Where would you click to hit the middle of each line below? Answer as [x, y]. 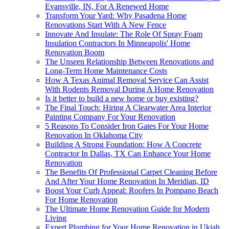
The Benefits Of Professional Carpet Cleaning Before [131, 172]
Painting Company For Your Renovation [110, 117]
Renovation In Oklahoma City [94, 135]
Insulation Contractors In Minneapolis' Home [118, 43]
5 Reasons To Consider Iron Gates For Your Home [127, 126]
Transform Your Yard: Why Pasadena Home [116, 16]
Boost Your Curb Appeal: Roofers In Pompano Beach [132, 191]
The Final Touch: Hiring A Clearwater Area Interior [128, 108]
